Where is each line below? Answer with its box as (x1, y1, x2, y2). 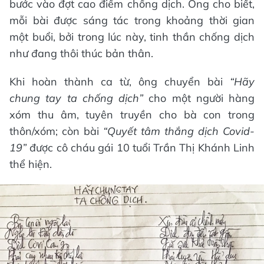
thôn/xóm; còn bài (9, 124, 103, 138)
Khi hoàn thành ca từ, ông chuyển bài (9, 75, 230, 89)
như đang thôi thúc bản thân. (9, 47, 153, 61)
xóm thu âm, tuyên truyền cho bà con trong (9, 108, 255, 122)
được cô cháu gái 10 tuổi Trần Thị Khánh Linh (27, 141, 255, 155)
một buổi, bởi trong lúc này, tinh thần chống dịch (9, 30, 255, 44)
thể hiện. (9, 157, 52, 171)
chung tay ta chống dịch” (9, 91, 143, 105)
